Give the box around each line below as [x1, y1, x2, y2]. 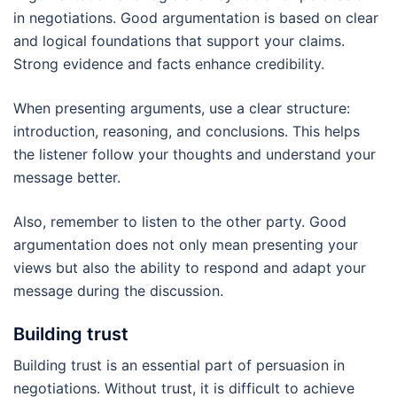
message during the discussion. [13, 281, 223, 300]
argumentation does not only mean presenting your [13, 235, 358, 253]
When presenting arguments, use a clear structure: [13, 98, 350, 117]
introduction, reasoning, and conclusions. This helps [13, 121, 360, 140]
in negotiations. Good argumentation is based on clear [13, 8, 378, 27]
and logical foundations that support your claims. [13, 31, 345, 50]
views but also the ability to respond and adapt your [13, 258, 366, 276]
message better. [13, 167, 121, 186]
